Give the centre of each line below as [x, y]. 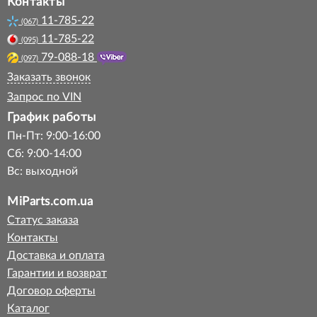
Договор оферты [51, 291]
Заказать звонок [49, 77]
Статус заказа [43, 220]
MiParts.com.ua [50, 201]
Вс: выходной [42, 171]
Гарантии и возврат [57, 273]
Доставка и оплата [56, 255]
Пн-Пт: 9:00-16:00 [54, 136]
